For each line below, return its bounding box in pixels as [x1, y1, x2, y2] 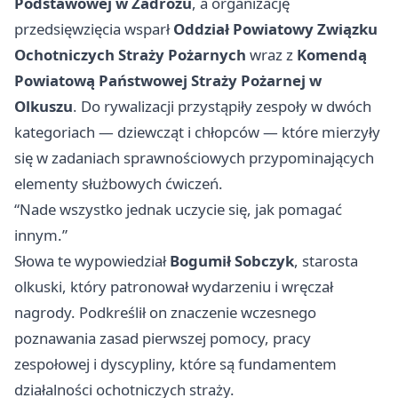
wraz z [246, 44, 297, 65]
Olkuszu [14, 96, 73, 116]
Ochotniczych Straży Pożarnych [14, 44, 246, 65]
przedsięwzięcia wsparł [14, 19, 173, 39]
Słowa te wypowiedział [14, 251, 170, 271]
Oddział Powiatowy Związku [173, 19, 378, 39]
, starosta [294, 251, 358, 271]
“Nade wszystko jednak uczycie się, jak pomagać [14, 199, 342, 219]
